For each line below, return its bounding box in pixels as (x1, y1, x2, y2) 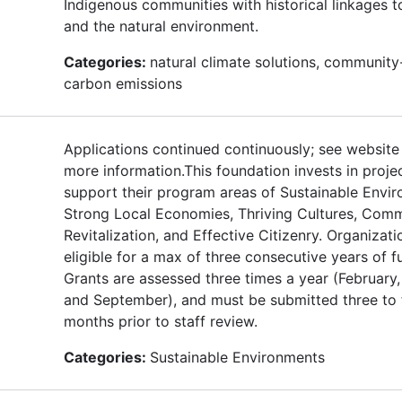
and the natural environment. (64, 16, 258, 35)
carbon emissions (64, 74, 182, 92)
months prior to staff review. (64, 311, 258, 330)
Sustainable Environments (150, 347, 325, 366)
